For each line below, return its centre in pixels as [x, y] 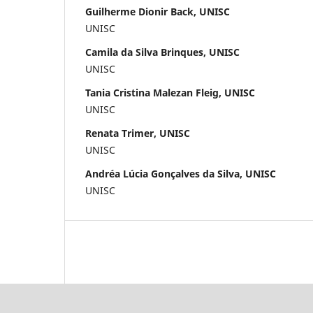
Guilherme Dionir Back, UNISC [158, 11]
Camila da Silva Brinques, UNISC [162, 52]
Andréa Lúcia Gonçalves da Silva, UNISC [181, 173]
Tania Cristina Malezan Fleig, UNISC [170, 92]
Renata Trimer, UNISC [138, 133]
